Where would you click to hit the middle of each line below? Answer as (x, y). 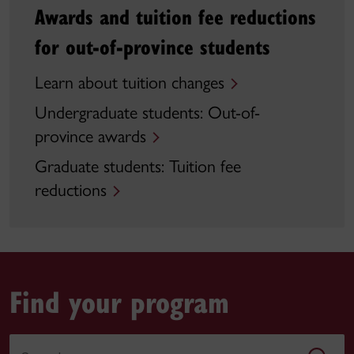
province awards (90, 137)
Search (30, 343)
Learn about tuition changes (130, 83)
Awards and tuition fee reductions (175, 17)
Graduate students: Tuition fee (138, 167)
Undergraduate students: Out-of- (147, 113)
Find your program (119, 301)
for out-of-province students (153, 47)
